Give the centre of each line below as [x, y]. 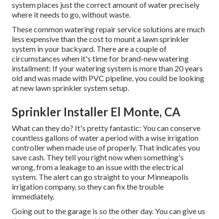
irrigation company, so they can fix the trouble [88, 187]
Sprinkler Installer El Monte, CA [96, 112]
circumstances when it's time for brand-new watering [100, 59]
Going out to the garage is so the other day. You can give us [109, 211]
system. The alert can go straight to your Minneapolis [100, 177]
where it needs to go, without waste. [71, 15]
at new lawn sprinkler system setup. [70, 88]
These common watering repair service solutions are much [108, 29]
